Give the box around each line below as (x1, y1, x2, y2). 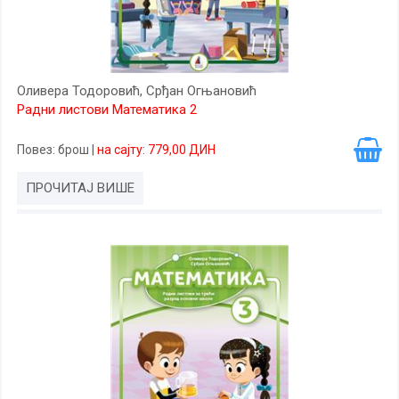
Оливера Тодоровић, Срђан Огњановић (17, 83, 256, 99)
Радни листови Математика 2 (17, 102, 197, 118)
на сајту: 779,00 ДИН (97, 142, 216, 157)
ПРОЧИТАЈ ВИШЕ (26, 180, 134, 196)
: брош (53, 142, 92, 157)
